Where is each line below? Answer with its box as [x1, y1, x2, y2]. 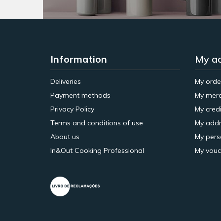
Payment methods [50, 90, 110, 100]
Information [50, 52, 107, 65]
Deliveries [50, 76, 81, 86]
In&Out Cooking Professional [50, 146, 144, 155]
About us [50, 132, 79, 141]
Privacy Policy [50, 104, 94, 113]
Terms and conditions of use [50, 118, 143, 127]
